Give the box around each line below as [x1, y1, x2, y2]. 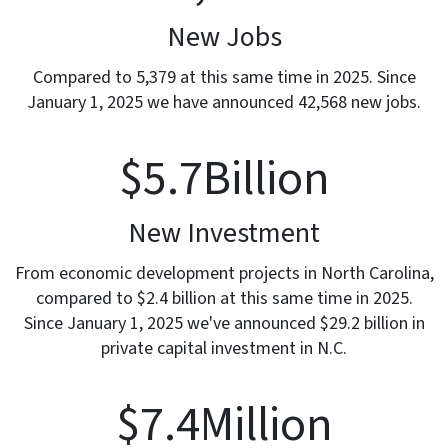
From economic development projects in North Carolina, [14, 261, 434, 287]
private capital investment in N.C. [101, 336, 347, 362]
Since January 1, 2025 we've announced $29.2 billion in [23, 311, 425, 337]
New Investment [128, 213, 320, 254]
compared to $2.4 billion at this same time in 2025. [35, 286, 413, 312]
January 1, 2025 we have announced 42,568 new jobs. [27, 90, 421, 116]
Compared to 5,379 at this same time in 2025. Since [32, 65, 416, 91]
